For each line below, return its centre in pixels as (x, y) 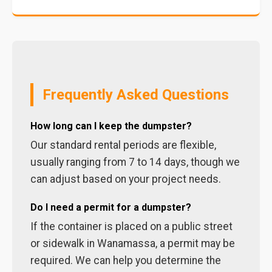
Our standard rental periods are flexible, (123, 145)
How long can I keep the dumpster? (111, 126)
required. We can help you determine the (126, 260)
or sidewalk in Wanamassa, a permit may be (133, 243)
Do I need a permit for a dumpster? (111, 207)
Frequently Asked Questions (136, 95)
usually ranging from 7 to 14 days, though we (135, 162)
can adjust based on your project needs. (126, 179)
